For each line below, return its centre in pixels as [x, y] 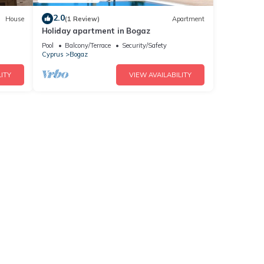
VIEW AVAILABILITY [160, 75]
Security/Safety [144, 46]
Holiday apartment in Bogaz [96, 31]
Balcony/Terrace [88, 46]
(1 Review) [82, 19]
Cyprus [52, 55]
